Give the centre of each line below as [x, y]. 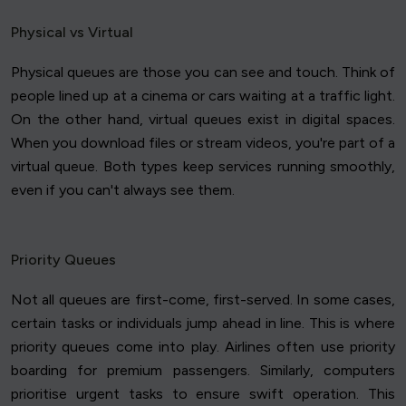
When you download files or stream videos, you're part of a [203, 143]
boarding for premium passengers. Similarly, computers [203, 371]
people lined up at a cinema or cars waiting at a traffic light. [203, 96]
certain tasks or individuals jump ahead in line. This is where [203, 324]
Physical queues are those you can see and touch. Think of [203, 72]
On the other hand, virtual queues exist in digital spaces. [203, 120]
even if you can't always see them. [123, 190]
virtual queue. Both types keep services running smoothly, [203, 167]
